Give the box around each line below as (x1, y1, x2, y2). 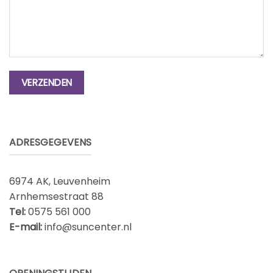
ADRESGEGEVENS (9, 135, 91, 149)
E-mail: (9, 220, 42, 235)
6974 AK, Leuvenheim (9, 174, 110, 189)
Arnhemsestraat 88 (9, 190, 104, 204)
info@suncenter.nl (42, 220, 132, 235)
